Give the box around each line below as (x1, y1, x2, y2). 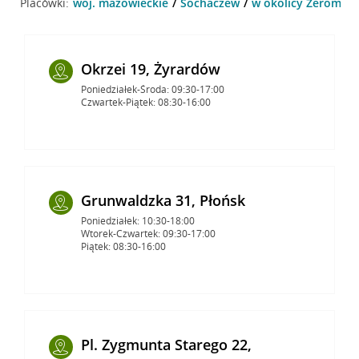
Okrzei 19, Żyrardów (80, 58, 220, 79)
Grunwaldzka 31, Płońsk (80, 190, 245, 210)
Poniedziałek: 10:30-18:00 (80, 213, 195, 228)
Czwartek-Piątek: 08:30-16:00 (80, 95, 211, 109)
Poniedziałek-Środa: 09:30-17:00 (80, 82, 224, 96)
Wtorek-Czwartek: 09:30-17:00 (80, 226, 216, 240)
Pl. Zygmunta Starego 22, (80, 334, 252, 354)
